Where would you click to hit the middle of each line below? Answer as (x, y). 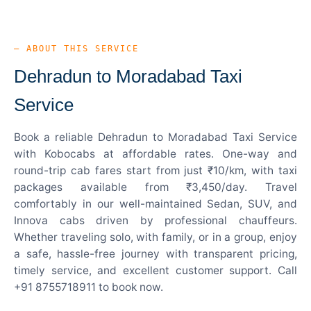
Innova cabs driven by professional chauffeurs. (155, 220)
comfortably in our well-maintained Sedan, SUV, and (155, 203)
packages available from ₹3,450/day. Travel (155, 187)
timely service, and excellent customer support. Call (155, 270)
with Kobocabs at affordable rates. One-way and (155, 153)
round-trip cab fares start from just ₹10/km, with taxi (155, 170)
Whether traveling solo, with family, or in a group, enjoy (155, 237)
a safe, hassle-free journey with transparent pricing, (155, 253)
